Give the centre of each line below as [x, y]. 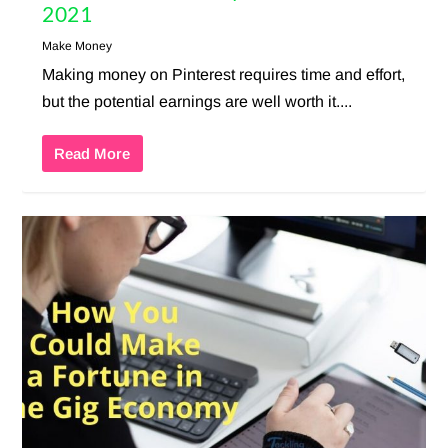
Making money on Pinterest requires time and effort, [224, 74]
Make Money [77, 45]
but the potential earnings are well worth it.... [197, 101]
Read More [92, 153]
